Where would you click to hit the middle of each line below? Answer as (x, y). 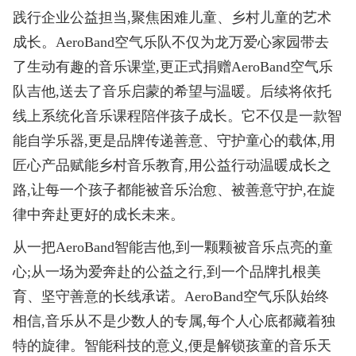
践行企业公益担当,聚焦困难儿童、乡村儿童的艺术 (172, 17)
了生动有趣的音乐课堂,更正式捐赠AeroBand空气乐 (173, 66)
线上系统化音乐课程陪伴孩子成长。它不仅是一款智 (178, 116)
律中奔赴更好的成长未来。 (99, 214)
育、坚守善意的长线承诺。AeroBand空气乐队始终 (171, 296)
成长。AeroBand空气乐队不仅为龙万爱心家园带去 (171, 42)
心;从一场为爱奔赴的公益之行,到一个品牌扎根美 (167, 271)
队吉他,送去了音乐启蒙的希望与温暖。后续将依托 (172, 91)
